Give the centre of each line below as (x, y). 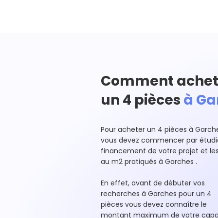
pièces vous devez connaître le (154, 204)
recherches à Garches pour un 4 (156, 194)
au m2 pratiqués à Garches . (150, 162)
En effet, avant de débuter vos (153, 183)
